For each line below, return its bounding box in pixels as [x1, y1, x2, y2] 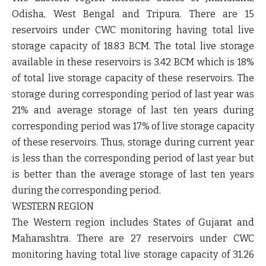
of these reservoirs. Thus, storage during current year [12, 137, 254, 148]
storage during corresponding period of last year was [12, 88, 254, 100]
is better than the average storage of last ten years [12, 169, 254, 180]
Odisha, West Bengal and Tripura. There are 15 [12, 8, 254, 20]
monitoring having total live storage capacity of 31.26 [12, 249, 254, 260]
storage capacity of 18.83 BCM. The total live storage [12, 40, 254, 52]
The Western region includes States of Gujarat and [12, 217, 254, 228]
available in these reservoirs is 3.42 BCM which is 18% [12, 56, 254, 68]
